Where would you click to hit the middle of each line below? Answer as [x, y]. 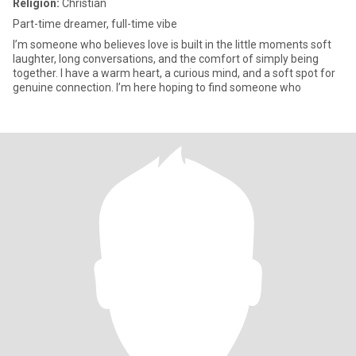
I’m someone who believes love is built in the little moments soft [172, 44]
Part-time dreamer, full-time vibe [95, 24]
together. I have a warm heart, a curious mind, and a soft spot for [174, 73]
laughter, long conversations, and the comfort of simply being [166, 59]
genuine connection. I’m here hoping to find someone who [157, 87]
